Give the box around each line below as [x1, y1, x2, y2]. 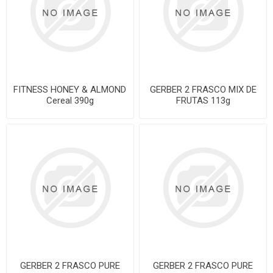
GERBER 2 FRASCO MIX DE [149, 83, 257, 95]
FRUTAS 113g [175, 94, 230, 106]
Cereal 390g [46, 94, 94, 106]
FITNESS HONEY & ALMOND [13, 83, 127, 95]
